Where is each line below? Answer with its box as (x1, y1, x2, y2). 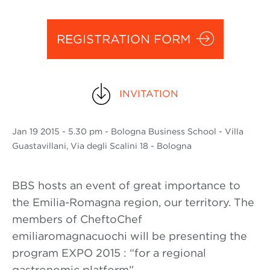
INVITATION (119, 88, 178, 99)
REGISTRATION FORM (56, 32, 190, 46)
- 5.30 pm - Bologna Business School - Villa (62, 127, 243, 136)
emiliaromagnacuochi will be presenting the (12, 230, 247, 242)
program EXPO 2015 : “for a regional (12, 246, 206, 259)
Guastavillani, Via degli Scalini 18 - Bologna (12, 141, 192, 151)
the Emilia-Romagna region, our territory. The (12, 196, 254, 209)
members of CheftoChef (12, 213, 142, 225)
